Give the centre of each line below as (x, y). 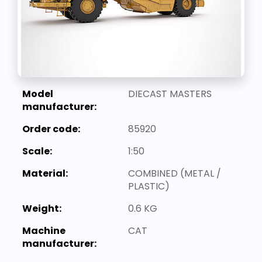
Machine (44, 231)
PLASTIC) (149, 187)
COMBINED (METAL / (175, 174)
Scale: (37, 151)
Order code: (51, 129)
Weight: (42, 209)
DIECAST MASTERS (170, 94)
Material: (45, 174)
